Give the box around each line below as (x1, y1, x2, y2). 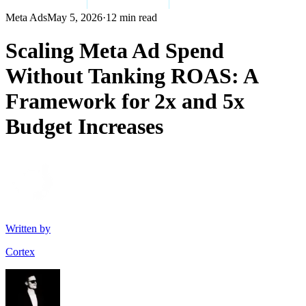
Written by (5, 222, 51, 234)
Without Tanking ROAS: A (5, 64, 258, 89)
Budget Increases (5, 114, 163, 139)
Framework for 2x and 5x (5, 89, 245, 114)
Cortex (5, 245, 35, 258)
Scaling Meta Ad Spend (5, 38, 224, 64)
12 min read (106, 12, 157, 23)
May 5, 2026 (47, 12, 102, 23)
